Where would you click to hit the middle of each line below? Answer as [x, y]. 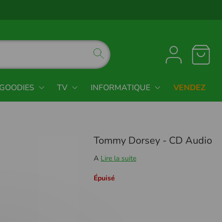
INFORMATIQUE [120, 87]
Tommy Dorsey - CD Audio [153, 140]
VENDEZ [189, 87]
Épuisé [104, 178]
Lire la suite [118, 158]
